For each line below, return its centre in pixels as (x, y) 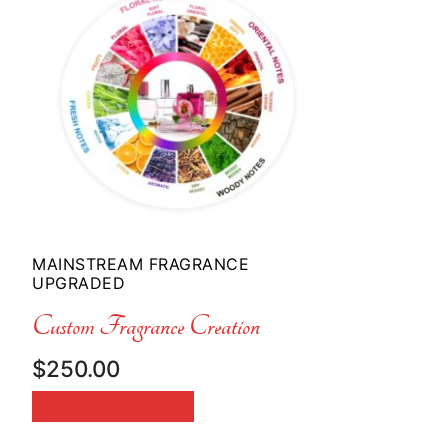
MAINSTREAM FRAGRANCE (140, 264)
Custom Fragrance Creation (146, 325)
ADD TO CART (129, 406)
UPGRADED (78, 283)
